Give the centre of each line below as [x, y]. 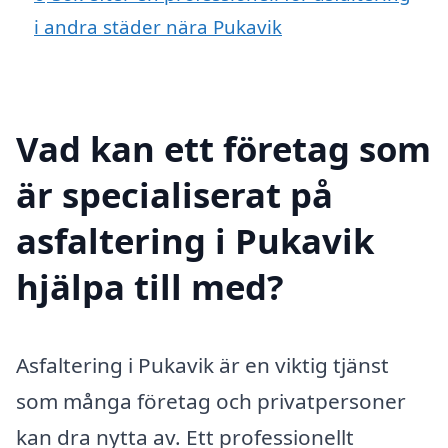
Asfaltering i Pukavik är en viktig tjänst [202, 364]
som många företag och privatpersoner [211, 400]
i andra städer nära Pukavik [158, 27]
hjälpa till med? [150, 286]
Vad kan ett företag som [223, 148]
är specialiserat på [174, 194]
